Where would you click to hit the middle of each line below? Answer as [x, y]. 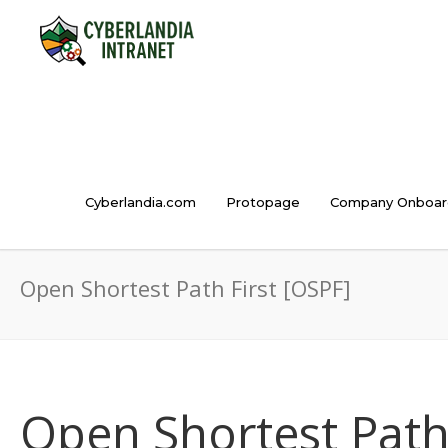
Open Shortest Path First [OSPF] [185, 288]
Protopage [263, 202]
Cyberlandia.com [140, 202]
